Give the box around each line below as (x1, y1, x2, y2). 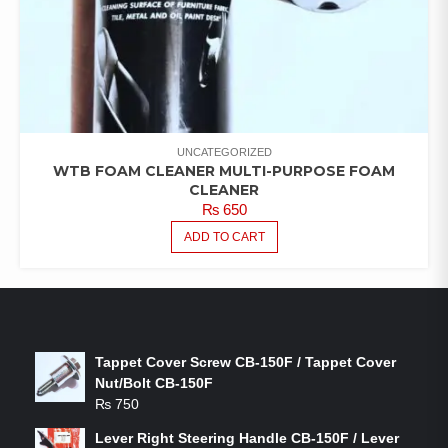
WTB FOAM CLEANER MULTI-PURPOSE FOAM (53, 161, 395, 180)
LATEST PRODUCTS (65, 307, 232, 327)
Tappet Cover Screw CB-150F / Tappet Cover (95, 353, 396, 370)
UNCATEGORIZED (176, 145, 272, 158)
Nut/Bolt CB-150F (95, 374, 213, 391)
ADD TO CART (183, 229, 265, 244)
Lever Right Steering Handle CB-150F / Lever (95, 429, 399, 446)
